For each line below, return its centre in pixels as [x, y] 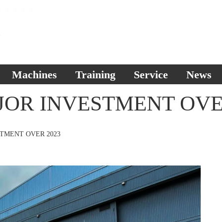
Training [95, 75]
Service [151, 75]
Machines [34, 75]
